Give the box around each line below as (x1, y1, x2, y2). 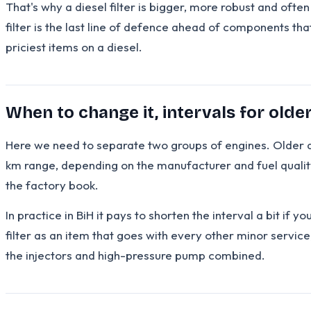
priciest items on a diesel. (6, 39, 142, 54)
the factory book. (6, 177, 99, 192)
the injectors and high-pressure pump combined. (6, 247, 265, 262)
